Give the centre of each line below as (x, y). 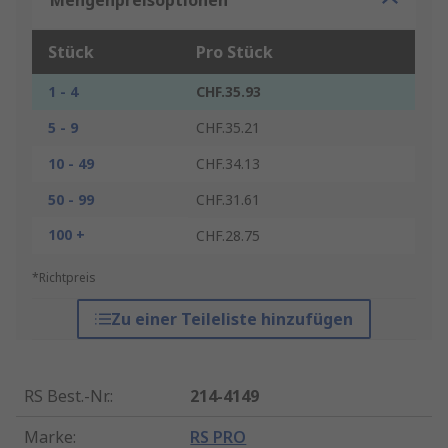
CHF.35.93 (228, 92)
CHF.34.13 (228, 164)
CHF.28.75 (228, 236)
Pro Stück (234, 52)
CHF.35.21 (228, 128)
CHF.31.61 (228, 200)
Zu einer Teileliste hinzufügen (231, 319)
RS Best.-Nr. (67, 396)
